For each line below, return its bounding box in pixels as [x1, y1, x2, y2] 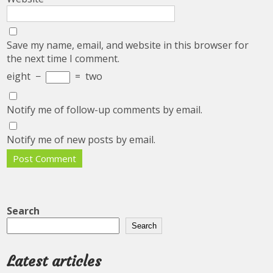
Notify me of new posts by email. [7, 133, 156, 147]
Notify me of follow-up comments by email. [7, 103, 203, 117]
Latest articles [7, 252, 102, 271]
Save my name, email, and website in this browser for [7, 38, 249, 52]
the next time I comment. [7, 52, 120, 66]
